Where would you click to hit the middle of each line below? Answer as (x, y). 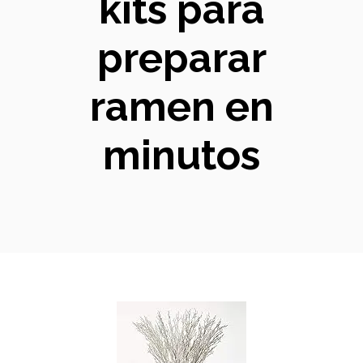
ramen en (181, 107)
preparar (181, 58)
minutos (181, 155)
